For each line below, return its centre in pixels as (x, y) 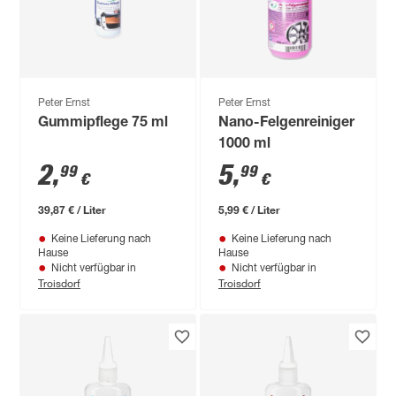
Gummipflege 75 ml (103, 124)
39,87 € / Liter (72, 209)
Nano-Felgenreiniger (287, 124)
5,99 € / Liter (250, 209)
